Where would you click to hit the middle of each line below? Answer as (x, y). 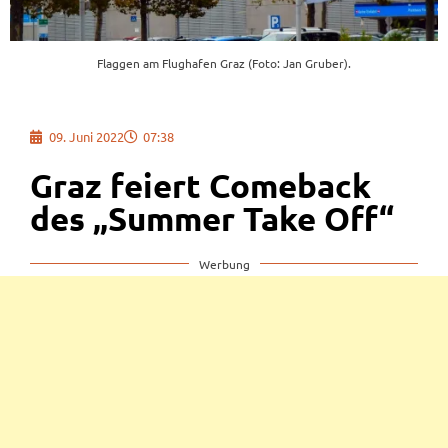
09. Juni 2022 (86, 136)
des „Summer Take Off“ (212, 218)
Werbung (224, 263)
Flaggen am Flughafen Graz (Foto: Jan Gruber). (224, 63)
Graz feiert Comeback (200, 185)
